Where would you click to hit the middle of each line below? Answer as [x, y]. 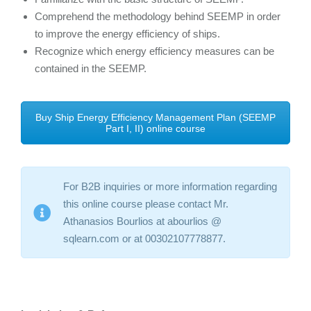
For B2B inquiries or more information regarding [170, 187]
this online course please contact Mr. [146, 204]
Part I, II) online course [155, 129]
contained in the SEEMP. [91, 69]
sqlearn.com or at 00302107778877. [144, 239]
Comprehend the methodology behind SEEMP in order [158, 17]
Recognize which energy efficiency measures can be [154, 51]
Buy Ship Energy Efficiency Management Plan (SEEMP [155, 118]
